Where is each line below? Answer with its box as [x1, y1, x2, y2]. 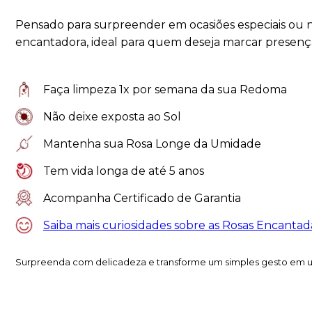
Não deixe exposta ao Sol [43, 110, 181, 124]
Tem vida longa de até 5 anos [43, 164, 204, 178]
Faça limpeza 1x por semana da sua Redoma [43, 83, 287, 97]
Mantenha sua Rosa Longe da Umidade [43, 137, 261, 151]
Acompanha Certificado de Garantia [43, 192, 241, 205]
